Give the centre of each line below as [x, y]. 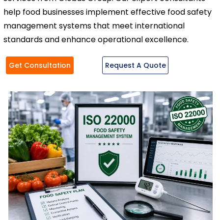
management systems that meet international [94, 26]
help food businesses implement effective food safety [108, 12]
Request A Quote [136, 66]
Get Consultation [40, 66]
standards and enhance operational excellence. [96, 40]
